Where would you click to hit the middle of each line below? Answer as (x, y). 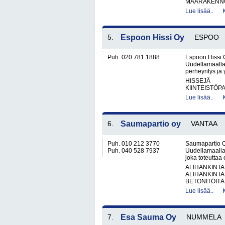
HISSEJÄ (198, 81)
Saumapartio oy (151, 124)
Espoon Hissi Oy (152, 37)
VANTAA (204, 124)
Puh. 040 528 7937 (134, 151)
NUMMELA (204, 217)
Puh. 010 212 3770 (134, 144)
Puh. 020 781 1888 (134, 57)
